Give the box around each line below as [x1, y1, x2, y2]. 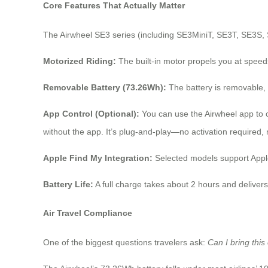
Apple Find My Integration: [43, 153, 153, 163]
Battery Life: [43, 179, 93, 189]
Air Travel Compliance [43, 208, 132, 218]
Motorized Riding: [43, 56, 116, 66]
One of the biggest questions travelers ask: [43, 237, 208, 247]
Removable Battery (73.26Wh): [43, 82, 166, 92]
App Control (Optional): [43, 108, 139, 118]
